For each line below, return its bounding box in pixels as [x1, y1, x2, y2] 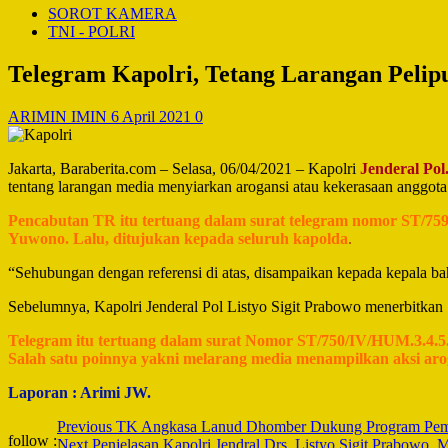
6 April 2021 [111, 107, 195, 125]
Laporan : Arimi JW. [8, 383, 151, 401]
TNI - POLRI [48, 23, 135, 40]
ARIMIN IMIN [8, 107, 111, 125]
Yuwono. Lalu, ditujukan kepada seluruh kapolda [8, 229, 348, 247]
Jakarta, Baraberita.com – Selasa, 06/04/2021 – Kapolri [8, 159, 360, 177]
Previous [57, 417, 112, 435]
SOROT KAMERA [48, 5, 177, 22]
